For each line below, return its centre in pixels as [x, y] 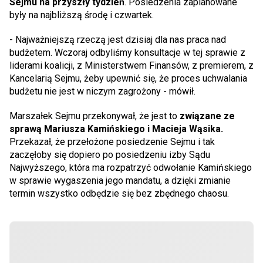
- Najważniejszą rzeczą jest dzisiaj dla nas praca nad [118, 39]
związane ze [207, 116]
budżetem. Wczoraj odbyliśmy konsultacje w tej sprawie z [127, 52]
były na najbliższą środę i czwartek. [82, 15]
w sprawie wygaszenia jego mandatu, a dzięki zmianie [120, 180]
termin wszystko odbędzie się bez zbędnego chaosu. [119, 193]
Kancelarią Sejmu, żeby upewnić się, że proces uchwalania [128, 78]
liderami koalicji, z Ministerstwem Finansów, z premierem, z [131, 65]
